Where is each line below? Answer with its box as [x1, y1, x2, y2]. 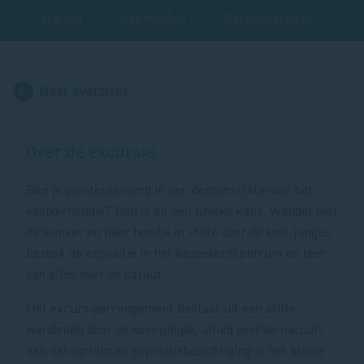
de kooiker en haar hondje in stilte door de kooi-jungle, [26, 223, 331, 240]
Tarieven [33, 9, 82, 26]
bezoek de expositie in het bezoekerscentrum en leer [26, 244, 326, 262]
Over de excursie [26, 140, 155, 162]
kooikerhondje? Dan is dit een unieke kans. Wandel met [26, 201, 338, 219]
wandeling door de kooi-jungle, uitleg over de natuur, [26, 320, 322, 338]
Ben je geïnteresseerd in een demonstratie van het [26, 180, 313, 198]
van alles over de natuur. [26, 265, 168, 283]
